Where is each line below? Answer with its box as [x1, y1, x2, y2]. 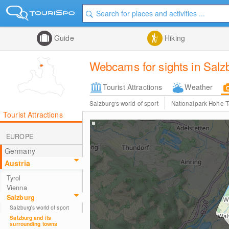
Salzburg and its [10, 214, 52, 221]
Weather [185, 82, 213, 92]
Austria [4, 158, 30, 168]
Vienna [6, 183, 27, 192]
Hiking [163, 33, 185, 43]
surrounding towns [10, 220, 58, 227]
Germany [4, 146, 35, 156]
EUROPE [6, 132, 33, 141]
